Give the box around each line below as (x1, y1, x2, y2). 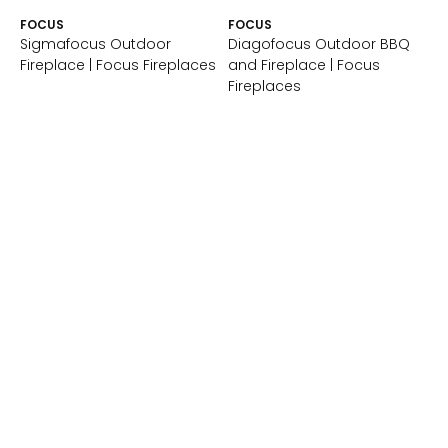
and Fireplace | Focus (228, 55, 380, 76)
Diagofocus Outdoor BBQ (228, 34, 410, 55)
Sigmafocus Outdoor (20, 34, 171, 55)
